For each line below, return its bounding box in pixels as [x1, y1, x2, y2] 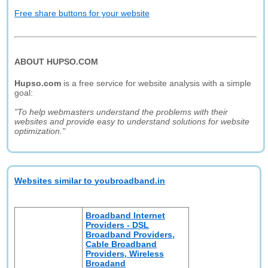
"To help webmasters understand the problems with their [14, 107, 229, 117]
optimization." [14, 126, 66, 136]
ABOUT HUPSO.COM [14, 57, 99, 66]
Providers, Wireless [86, 249, 165, 258]
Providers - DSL [86, 220, 150, 230]
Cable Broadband [86, 239, 157, 249]
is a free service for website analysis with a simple [61, 78, 252, 88]
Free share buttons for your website [14, 8, 150, 18]
